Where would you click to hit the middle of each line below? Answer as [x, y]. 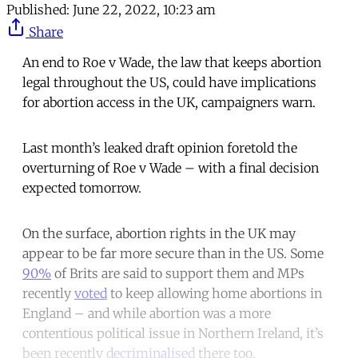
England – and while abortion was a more [147, 313]
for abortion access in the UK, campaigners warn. [169, 102]
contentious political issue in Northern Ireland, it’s [173, 333]
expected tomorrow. [82, 187]
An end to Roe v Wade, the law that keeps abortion [172, 62]
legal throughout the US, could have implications [169, 82]
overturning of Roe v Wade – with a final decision [171, 167]
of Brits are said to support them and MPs [178, 273]
